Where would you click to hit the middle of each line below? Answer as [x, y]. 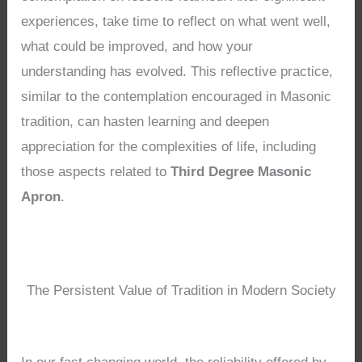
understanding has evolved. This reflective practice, [177, 71]
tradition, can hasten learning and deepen [145, 121]
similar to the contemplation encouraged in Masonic [177, 96]
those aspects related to [96, 171]
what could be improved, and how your [137, 46]
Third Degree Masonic [241, 171]
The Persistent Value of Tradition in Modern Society [181, 290]
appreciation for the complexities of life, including [169, 146]
